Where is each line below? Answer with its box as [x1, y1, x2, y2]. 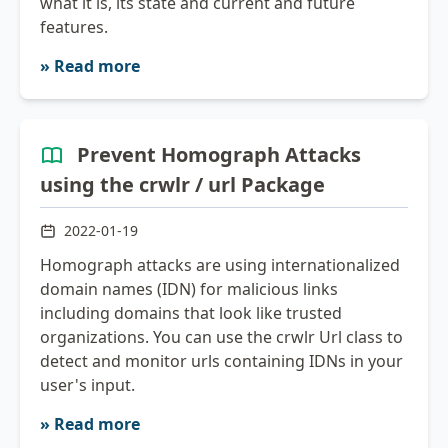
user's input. [40, 374, 135, 397]
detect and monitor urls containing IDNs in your [40, 350, 403, 373]
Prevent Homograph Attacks [77, 140, 361, 168]
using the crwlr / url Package [40, 171, 325, 198]
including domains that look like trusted [40, 302, 342, 325]
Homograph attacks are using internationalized [40, 254, 400, 277]
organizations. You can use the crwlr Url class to [40, 326, 403, 349]
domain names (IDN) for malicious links [40, 278, 338, 301]
